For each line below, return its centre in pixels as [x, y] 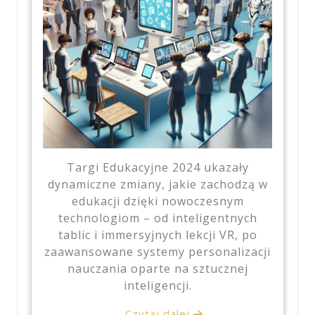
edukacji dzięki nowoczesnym [157, 201]
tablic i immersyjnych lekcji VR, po [157, 234]
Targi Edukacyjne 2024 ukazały [157, 167]
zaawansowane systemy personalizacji [157, 251]
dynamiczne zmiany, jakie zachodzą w [157, 184]
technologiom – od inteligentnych [157, 218]
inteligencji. [157, 285]
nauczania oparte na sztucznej [157, 268]
